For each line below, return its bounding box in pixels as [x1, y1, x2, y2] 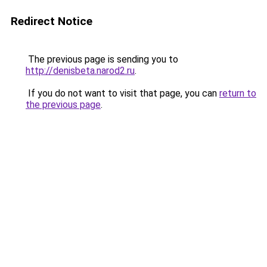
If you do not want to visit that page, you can [26, 88, 219, 99]
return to [219, 88, 256, 99]
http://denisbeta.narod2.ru [26, 65, 135, 76]
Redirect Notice [11, 14, 92, 28]
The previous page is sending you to [26, 54, 178, 65]
